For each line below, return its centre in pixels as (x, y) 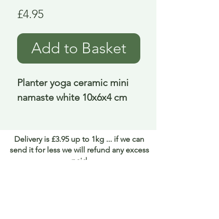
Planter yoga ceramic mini (73, 83)
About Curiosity (82, 195)
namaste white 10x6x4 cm (72, 98)
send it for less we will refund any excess (79, 150)
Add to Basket (79, 48)
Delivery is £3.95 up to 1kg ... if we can (79, 139)
